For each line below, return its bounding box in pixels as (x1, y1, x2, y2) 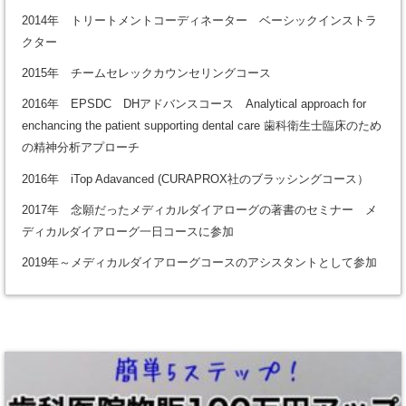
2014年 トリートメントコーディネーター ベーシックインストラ (21, 13, 377, 27)
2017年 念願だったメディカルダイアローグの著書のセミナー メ (21, 202, 377, 217)
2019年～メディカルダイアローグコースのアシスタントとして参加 (21, 256, 377, 270)
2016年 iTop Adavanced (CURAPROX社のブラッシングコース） (21, 171, 369, 186)
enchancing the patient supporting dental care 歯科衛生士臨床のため (21, 119, 382, 133)
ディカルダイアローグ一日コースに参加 (21, 224, 234, 238)
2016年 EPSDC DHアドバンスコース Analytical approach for (21, 97, 366, 111)
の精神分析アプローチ (21, 140, 140, 155)
